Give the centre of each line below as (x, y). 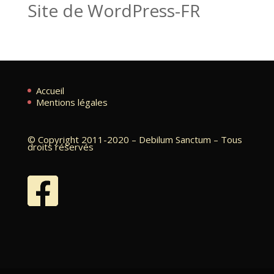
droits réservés (60, 146)
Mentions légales (72, 102)
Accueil (50, 90)
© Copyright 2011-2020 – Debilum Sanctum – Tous (135, 139)
